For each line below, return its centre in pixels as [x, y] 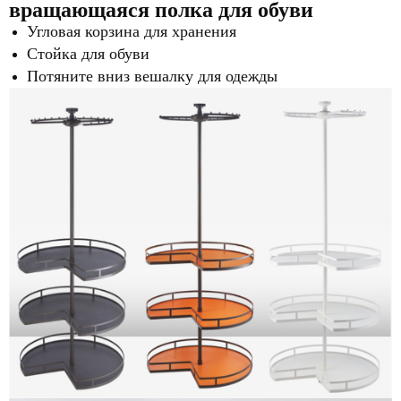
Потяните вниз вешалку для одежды [152, 76]
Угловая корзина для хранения [132, 31]
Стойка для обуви [88, 53]
